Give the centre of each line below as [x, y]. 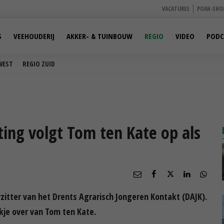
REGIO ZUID [39, 64]
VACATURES [176, 9]
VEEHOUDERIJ [34, 36]
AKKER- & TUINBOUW [99, 36]
